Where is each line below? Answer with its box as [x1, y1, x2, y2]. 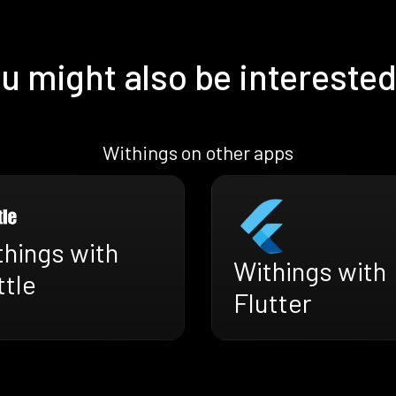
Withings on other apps [102, 141, 294, 164]
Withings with [233, 255, 386, 287]
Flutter [233, 286, 312, 319]
